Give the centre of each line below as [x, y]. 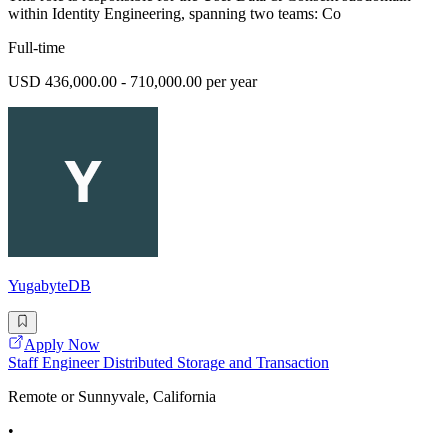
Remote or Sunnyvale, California [112, 396]
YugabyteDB [49, 286]
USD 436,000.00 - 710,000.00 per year [132, 82]
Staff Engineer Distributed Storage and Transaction [168, 362]
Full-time [36, 48]
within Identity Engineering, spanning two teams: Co [174, 14]
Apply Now [62, 344]
